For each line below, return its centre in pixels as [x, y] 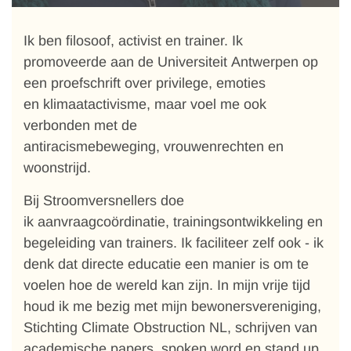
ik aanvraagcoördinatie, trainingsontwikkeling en [173, 222]
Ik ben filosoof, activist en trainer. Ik [133, 41]
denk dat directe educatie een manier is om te [166, 264]
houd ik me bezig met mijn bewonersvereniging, [172, 306]
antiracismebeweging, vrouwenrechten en [154, 147]
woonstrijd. [59, 168]
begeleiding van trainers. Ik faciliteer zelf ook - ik [174, 243]
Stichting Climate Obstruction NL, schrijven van [170, 327]
